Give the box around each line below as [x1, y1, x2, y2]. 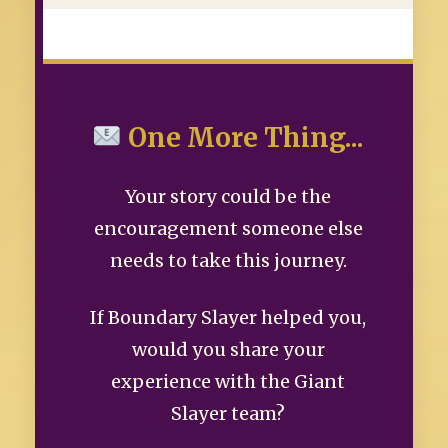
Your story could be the [125, 184, 331, 208]
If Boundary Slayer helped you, [90, 305, 366, 329]
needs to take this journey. [109, 248, 347, 272]
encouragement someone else [93, 216, 363, 240]
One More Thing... [121, 120, 364, 154]
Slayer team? [171, 401, 285, 425]
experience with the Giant [111, 369, 345, 393]
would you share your [131, 337, 325, 361]
